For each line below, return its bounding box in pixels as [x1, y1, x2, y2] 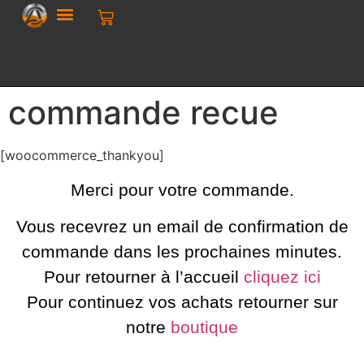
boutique [171, 318, 238, 337]
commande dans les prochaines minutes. [22, 242, 342, 262]
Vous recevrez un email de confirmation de [15, 217, 349, 236]
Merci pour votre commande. [70, 180, 294, 199]
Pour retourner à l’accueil [43, 267, 244, 287]
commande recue [8, 93, 279, 133]
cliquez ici [243, 267, 321, 287]
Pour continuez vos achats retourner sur [26, 292, 338, 312]
